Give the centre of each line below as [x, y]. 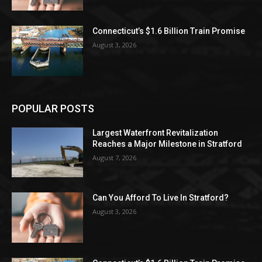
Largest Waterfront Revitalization [156, 132]
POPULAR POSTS [53, 108]
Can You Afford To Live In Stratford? [161, 198]
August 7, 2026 [115, 157]
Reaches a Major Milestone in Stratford [168, 144]
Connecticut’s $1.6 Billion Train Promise [169, 31]
